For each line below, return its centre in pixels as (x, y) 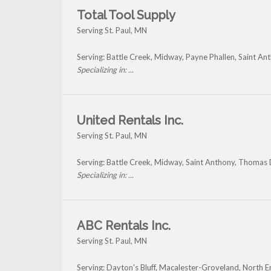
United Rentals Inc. (130, 121)
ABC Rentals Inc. (124, 226)
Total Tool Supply (126, 15)
